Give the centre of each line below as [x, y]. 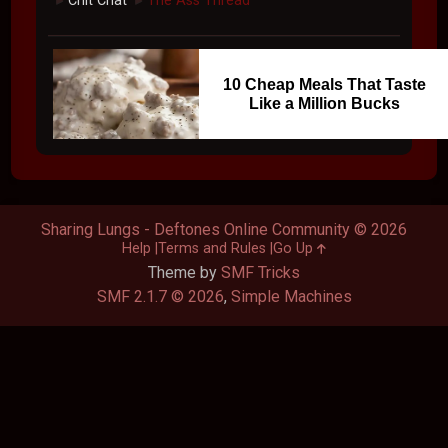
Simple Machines [291, 297]
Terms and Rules [212, 249]
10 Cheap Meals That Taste [324, 85]
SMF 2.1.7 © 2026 [160, 297]
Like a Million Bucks [324, 104]
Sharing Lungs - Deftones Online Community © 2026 [224, 230]
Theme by [184, 273]
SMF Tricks [260, 273]
